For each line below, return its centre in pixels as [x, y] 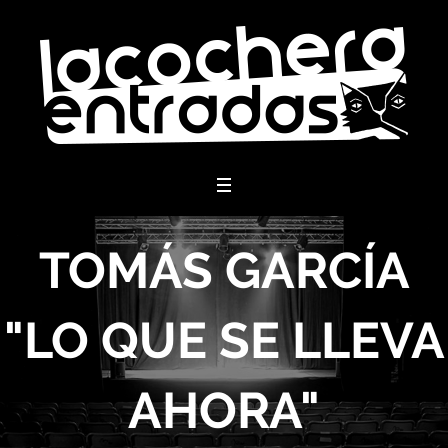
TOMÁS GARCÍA [224, 270]
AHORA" [224, 410]
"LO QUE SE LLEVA [224, 340]
